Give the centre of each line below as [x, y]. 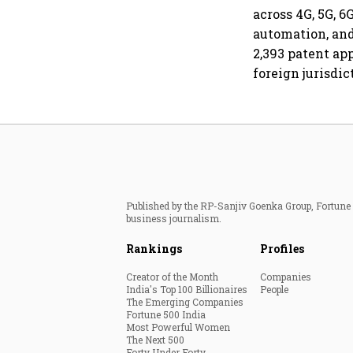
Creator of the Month [172, 276]
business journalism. [174, 218]
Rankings [154, 248]
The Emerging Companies [185, 301]
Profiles [282, 248]
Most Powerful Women [178, 327]
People [274, 289]
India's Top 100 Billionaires [187, 289]
